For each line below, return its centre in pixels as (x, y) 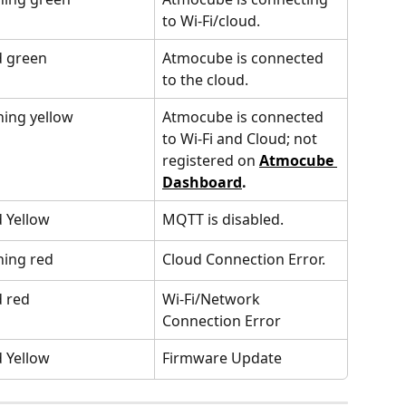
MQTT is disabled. (223, 219)
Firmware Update (222, 358)
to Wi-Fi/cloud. (211, 21)
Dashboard (202, 182)
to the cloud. (205, 80)
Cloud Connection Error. (244, 259)
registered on (211, 160)
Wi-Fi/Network (213, 299)
